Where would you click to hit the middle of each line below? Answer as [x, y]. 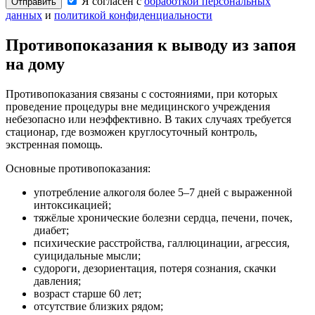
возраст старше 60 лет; [88, 293]
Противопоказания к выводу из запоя [151, 45]
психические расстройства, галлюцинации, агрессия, [162, 243]
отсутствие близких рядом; [98, 306]
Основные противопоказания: [78, 168]
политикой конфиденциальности [133, 15]
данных [24, 15]
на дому [35, 64]
